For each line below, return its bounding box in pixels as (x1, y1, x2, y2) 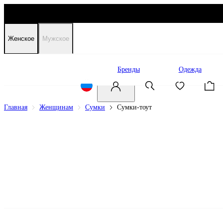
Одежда (178, 66, 202, 73)
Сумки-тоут (117, 104, 152, 111)
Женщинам (39, 104, 73, 111)
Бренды (117, 66, 140, 73)
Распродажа (43, 66, 79, 73)
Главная (4, 104, 27, 111)
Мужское (42, 35, 69, 42)
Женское (8, 35, 34, 42)
